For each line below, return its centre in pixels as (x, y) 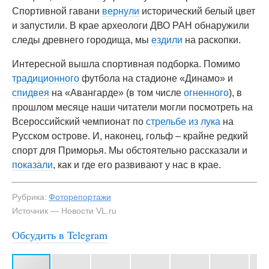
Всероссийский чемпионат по (79, 122)
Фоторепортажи (80, 197)
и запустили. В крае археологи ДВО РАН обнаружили (131, 26)
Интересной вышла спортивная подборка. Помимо (126, 64)
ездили (167, 40)
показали (32, 165)
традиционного (46, 78)
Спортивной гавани (57, 11)
